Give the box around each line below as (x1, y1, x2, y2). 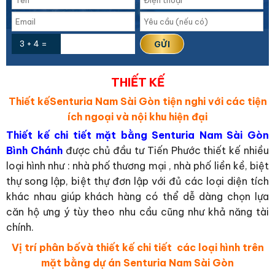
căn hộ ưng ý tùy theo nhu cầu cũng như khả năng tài (6, 206, 269, 219)
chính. (6, 221, 34, 234)
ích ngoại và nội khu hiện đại (68, 110, 207, 123)
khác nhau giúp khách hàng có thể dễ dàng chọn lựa (6, 190, 269, 203)
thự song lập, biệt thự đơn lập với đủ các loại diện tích (6, 175, 269, 188)
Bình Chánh (6, 144, 63, 157)
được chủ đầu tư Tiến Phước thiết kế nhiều (62, 144, 269, 157)
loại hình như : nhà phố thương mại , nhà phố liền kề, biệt (6, 160, 269, 172)
